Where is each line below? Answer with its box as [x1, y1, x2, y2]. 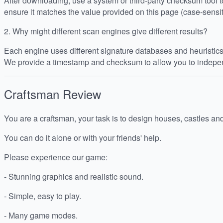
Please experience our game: [4, 151, 108, 163]
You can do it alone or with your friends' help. [4, 132, 161, 144]
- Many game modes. [4, 210, 78, 222]
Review [63, 85, 101, 103]
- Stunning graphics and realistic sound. [4, 171, 143, 183]
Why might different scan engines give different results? [12, 25, 208, 37]
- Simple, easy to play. [4, 190, 81, 202]
